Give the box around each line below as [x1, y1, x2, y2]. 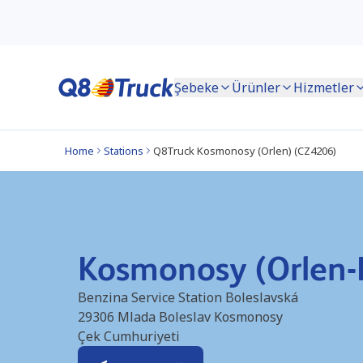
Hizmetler [293, 79, 354, 96]
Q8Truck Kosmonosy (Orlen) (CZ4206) [153, 143, 336, 158]
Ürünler [232, 79, 280, 96]
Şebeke [174, 79, 219, 96]
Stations [104, 143, 143, 158]
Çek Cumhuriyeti [78, 327, 180, 345]
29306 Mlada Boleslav [78, 308, 211, 326]
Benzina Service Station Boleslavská [78, 288, 298, 306]
